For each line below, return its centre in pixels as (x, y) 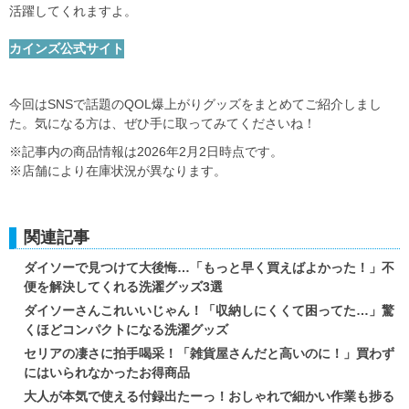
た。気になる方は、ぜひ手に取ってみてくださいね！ (163, 123)
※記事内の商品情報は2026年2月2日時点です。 (146, 151)
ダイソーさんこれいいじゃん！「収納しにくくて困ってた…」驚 (209, 310)
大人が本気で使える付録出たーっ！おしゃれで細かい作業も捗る (209, 396)
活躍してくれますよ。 (73, 10)
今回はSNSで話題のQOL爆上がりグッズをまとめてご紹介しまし (195, 104)
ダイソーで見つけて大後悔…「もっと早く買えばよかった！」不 (209, 267)
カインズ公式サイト (67, 48)
